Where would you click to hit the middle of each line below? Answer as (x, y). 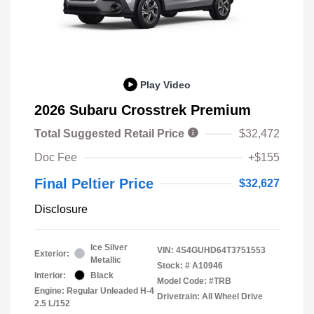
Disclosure (61, 209)
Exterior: (52, 253)
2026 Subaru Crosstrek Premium (143, 110)
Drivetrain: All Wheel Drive (210, 296)
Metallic (106, 260)
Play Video (165, 84)
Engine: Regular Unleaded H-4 (94, 291)
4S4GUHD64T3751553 (221, 250)
